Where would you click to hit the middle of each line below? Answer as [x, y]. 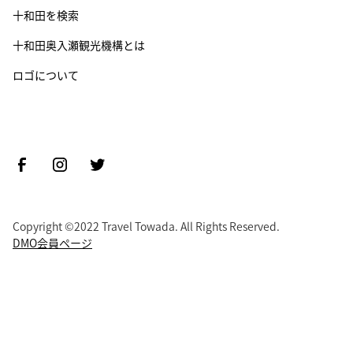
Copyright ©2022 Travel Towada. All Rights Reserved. [146, 226]
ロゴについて [46, 74]
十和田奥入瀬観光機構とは [79, 45]
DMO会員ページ [52, 242]
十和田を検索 [46, 15]
